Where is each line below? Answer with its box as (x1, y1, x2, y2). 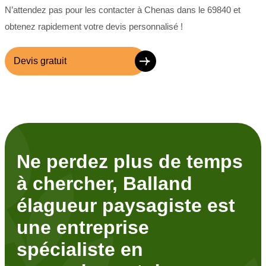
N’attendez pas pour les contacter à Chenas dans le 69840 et (5, 5, 240, 15)
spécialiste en (17, 238, 143, 260)
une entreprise (17, 216, 149, 238)
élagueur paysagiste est (17, 194, 235, 216)
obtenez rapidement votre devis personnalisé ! (5, 21, 183, 32)
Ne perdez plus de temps (17, 150, 243, 172)
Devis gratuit (14, 56, 66, 66)
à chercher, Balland (17, 172, 192, 194)
